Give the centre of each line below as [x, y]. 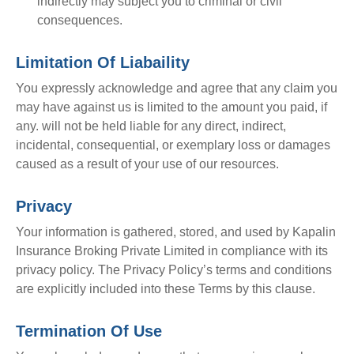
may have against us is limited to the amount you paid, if [171, 107]
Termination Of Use [89, 331]
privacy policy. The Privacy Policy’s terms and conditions [174, 270]
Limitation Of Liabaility [103, 63]
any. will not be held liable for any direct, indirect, [151, 126]
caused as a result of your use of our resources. [147, 164]
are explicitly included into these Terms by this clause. [166, 289]
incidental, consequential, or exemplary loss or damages [173, 145]
